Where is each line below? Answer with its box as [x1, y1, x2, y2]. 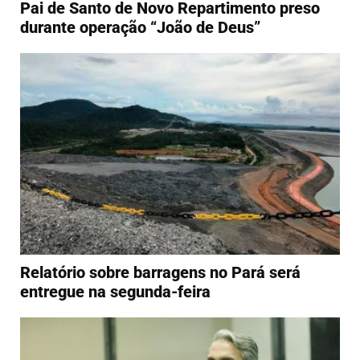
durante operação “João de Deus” [20, 17, 260, 37]
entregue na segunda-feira [20, 281, 211, 301]
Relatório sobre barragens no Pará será [20, 262, 301, 282]
